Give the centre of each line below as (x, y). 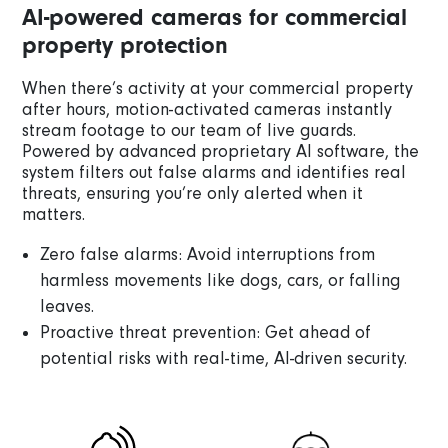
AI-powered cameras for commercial (215, 18)
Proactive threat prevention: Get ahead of (206, 332)
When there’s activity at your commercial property (218, 88)
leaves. (67, 306)
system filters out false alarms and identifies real (214, 172)
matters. (54, 214)
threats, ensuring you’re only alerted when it (193, 193)
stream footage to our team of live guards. (189, 130)
